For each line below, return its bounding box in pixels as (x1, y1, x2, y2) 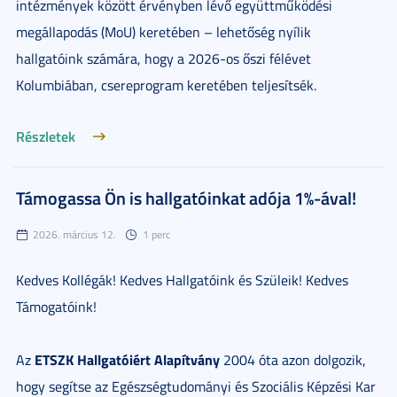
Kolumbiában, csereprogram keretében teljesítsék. (16, 75, 316, 95)
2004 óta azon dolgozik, (220, 350, 366, 370)
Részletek (16, 126, 75, 146)
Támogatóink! (16, 297, 97, 316)
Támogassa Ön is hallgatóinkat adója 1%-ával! (16, 185, 356, 210)
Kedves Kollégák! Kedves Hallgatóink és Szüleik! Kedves (16, 270, 348, 290)
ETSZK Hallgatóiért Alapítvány (35, 349, 220, 370)
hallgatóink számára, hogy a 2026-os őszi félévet (16, 49, 311, 68)
